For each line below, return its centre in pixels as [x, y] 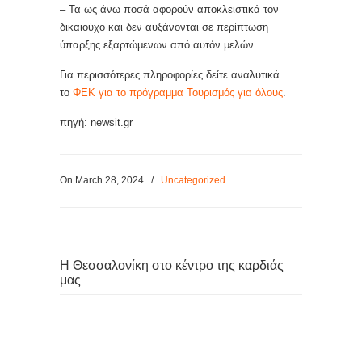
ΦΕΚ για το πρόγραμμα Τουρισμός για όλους [178, 93]
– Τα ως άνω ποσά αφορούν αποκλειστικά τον [169, 9]
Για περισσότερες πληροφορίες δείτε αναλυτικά [170, 75]
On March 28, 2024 [103, 180]
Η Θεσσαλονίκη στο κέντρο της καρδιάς [172, 265]
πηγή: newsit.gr [96, 122]
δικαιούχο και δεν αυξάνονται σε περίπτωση [164, 27]
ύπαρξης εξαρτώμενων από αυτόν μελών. [158, 45]
